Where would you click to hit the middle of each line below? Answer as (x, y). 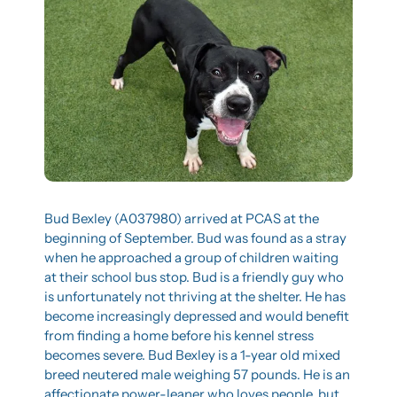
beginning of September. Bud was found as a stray (195, 237)
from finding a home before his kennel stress (179, 335)
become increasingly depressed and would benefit (197, 315)
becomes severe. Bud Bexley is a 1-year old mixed (192, 354)
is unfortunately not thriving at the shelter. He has (195, 296)
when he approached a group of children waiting (191, 257)
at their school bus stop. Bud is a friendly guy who (194, 276)
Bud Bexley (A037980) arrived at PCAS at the (182, 218)
